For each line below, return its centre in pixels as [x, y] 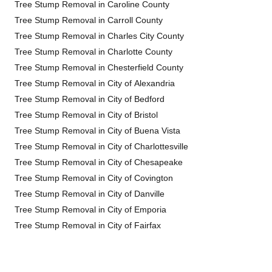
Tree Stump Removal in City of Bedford [90, 99]
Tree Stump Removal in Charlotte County [93, 52]
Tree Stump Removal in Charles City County [99, 36]
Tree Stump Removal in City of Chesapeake [99, 162]
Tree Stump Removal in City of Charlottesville [101, 146]
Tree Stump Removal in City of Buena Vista [97, 131]
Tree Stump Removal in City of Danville [90, 194]
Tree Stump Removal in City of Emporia [90, 209]
